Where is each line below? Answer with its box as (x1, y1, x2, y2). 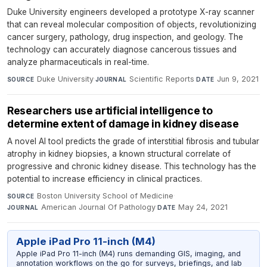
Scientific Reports (129, 74, 195, 83)
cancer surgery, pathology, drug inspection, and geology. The (7, 32, 243, 42)
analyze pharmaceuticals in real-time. (7, 57, 149, 67)
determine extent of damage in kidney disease (7, 117, 239, 130)
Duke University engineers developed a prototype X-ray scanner (7, 7, 254, 17)
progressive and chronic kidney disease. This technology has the (7, 161, 256, 171)
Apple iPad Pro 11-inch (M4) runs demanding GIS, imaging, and (15, 249, 241, 258)
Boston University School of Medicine (36, 191, 173, 200)
